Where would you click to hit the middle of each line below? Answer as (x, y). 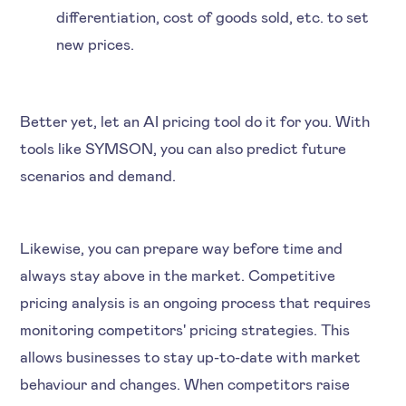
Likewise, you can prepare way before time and (182, 247)
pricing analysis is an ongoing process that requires (196, 301)
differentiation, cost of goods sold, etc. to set (213, 16)
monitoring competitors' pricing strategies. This (185, 329)
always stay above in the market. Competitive (178, 274)
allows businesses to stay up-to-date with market (191, 356)
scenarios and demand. (98, 174)
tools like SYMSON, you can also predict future (184, 147)
